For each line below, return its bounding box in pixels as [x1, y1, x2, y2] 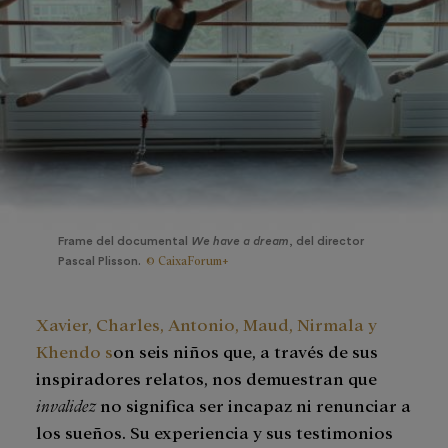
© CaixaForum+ [146, 252, 229, 267]
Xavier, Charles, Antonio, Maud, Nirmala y [36, 312, 377, 334]
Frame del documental [58, 234, 191, 247]
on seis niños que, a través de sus [113, 339, 378, 361]
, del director [289, 234, 364, 247]
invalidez [36, 393, 96, 415]
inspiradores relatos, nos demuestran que [36, 366, 377, 388]
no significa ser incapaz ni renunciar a [96, 393, 411, 415]
